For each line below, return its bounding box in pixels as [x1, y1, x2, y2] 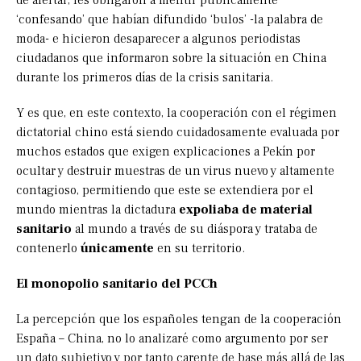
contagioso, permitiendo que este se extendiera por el [16, 182, 313, 199]
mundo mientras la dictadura [16, 201, 179, 218]
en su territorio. [157, 240, 245, 257]
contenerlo [16, 240, 81, 257]
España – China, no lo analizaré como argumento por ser [16, 330, 328, 347]
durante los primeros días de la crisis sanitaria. [16, 69, 273, 86]
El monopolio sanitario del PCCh [16, 276, 218, 293]
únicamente [81, 240, 157, 257]
